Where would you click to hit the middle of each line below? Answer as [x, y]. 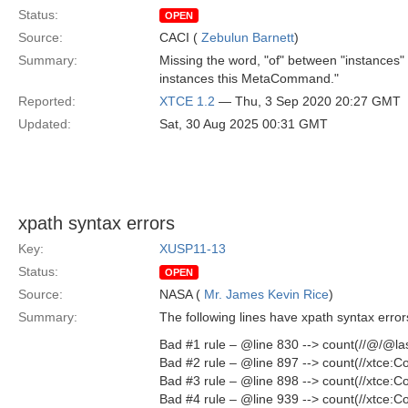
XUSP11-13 [193, 249]
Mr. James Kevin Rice [266, 294]
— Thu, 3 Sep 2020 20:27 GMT [308, 101]
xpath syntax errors [97, 223]
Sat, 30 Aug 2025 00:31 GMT [244, 124]
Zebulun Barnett [248, 37]
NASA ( [182, 294]
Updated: [45, 124]
